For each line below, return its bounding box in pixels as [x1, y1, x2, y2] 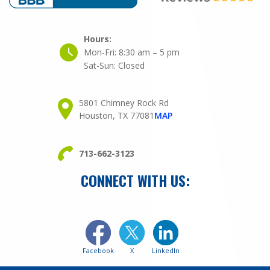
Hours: [84, 33, 111, 45]
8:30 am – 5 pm [119, 46, 180, 58]
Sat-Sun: [84, 60, 118, 71]
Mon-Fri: [84, 46, 119, 58]
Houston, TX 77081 [79, 110, 154, 121]
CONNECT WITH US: [80, 169, 190, 191]
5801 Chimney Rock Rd [79, 97, 169, 108]
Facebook [83, 245, 114, 255]
